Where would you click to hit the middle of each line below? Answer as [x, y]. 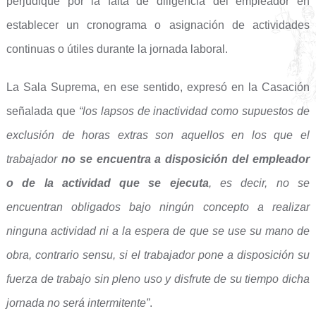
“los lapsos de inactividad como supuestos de [194, 111]
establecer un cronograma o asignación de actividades [158, 25]
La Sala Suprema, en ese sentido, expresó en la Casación [158, 87]
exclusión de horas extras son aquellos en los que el [158, 135]
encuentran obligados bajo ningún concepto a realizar [158, 207]
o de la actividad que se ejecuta [107, 183]
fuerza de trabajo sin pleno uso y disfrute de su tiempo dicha [158, 279]
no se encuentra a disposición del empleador [186, 159]
